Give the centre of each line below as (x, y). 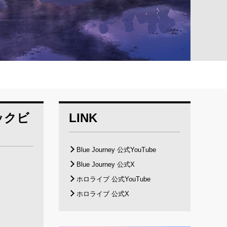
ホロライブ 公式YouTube (113, 179)
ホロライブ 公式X (103, 194)
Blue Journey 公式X (105, 165)
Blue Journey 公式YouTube (116, 150)
